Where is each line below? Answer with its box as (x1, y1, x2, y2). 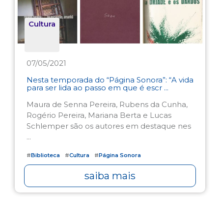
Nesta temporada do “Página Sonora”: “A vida (27, 75, 193, 84)
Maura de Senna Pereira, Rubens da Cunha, (27, 99, 188, 109)
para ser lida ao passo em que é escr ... (27, 82, 168, 92)
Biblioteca (31, 151, 60, 159)
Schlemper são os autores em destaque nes (27, 121, 191, 131)
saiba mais (84, 169, 136, 182)
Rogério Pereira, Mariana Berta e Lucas (27, 110, 171, 120)
